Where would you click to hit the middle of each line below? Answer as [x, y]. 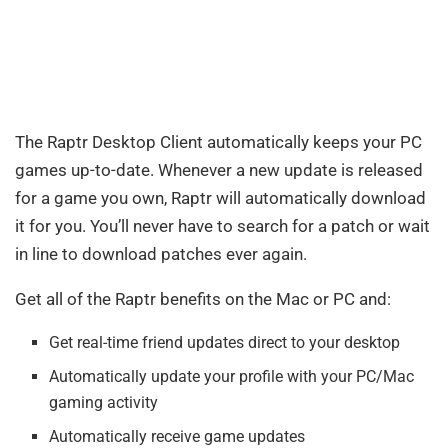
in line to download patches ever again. [161, 253]
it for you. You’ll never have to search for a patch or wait [222, 225]
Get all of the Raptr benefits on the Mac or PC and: [203, 298]
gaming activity [104, 402]
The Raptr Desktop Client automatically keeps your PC [218, 141]
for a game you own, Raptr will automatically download [220, 197]
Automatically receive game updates [177, 436]
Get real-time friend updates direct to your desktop [225, 342]
